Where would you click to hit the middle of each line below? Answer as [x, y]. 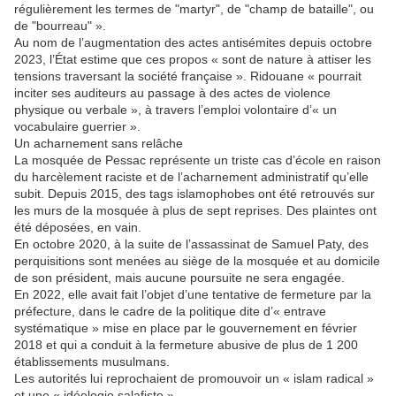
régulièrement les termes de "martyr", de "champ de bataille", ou [194, 9]
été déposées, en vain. [78, 228]
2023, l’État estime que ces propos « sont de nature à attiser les [193, 60]
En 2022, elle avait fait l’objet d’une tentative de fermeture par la [193, 295]
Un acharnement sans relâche [99, 144]
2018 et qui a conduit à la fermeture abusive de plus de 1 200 [186, 345]
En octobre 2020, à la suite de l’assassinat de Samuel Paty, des [191, 244]
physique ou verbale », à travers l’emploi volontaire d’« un [175, 110]
